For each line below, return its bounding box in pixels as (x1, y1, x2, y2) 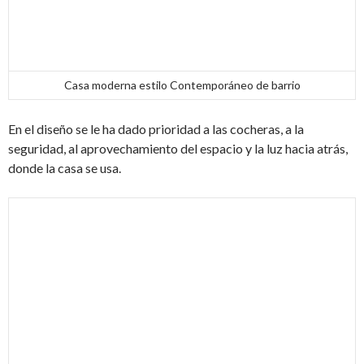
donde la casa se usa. (8, 160, 121, 176)
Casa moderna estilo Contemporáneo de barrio (63, 78, 301, 93)
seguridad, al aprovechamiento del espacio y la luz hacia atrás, (8, 141, 348, 157)
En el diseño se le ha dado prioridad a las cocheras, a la (8, 121, 304, 137)
